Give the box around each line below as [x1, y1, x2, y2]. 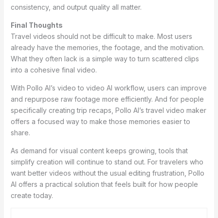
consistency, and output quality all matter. [10, 2, 142, 11]
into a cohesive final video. [10, 65, 97, 74]
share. [10, 128, 30, 137]
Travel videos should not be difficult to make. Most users [10, 32, 192, 40]
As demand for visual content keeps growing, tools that [10, 146, 188, 155]
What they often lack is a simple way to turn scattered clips [10, 54, 199, 63]
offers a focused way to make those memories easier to [10, 117, 190, 126]
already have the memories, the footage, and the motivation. [10, 43, 204, 52]
